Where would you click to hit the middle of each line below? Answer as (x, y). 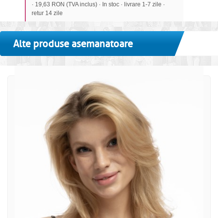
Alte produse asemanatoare (73, 44)
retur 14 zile (47, 13)
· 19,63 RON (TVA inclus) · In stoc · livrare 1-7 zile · (98, 5)
